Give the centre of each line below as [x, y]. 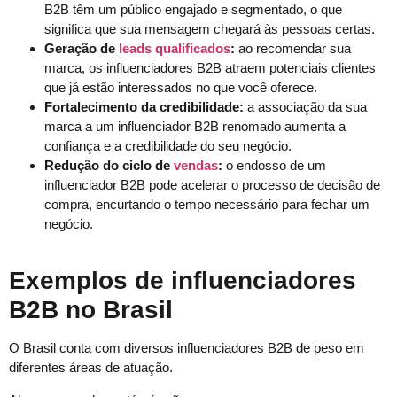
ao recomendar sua [293, 48]
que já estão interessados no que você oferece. [181, 87]
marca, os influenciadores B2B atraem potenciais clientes [210, 67]
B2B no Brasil [91, 310]
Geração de [82, 48]
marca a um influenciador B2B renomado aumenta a [195, 126]
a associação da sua [305, 106]
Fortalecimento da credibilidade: [144, 106]
